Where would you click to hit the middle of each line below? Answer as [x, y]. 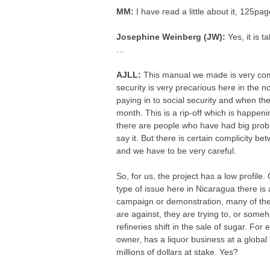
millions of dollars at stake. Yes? [177, 252]
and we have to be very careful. [177, 151]
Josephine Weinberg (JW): [172, 37]
